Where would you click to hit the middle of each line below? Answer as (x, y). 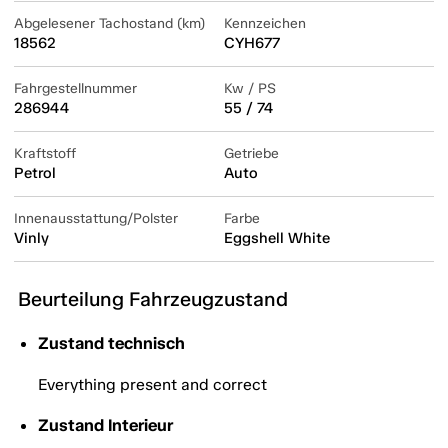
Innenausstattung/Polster (96, 219)
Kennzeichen (265, 24)
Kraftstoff (45, 154)
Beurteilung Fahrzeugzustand (153, 299)
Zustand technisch (111, 343)
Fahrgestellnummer (75, 89)
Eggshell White (277, 238)
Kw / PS (250, 89)
